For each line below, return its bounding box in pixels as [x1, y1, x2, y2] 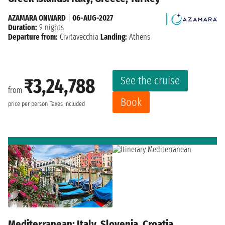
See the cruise [121, 73, 180, 87]
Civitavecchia [60, 32, 98, 42]
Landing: [100, 32, 127, 42]
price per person [8, 100, 48, 108]
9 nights [37, 22, 64, 32]
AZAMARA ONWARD [8, 13, 66, 23]
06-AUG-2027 [72, 13, 113, 23]
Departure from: [8, 32, 58, 42]
